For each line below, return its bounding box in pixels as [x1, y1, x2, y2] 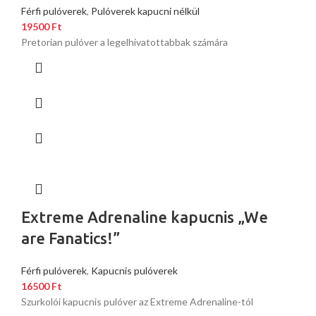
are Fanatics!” [21, 229, 120, 248]
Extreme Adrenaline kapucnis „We [21, 208, 268, 226]
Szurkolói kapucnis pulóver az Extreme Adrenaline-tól [21, 296, 253, 308]
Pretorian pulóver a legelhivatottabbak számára [21, 36, 228, 49]
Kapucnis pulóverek [91, 265, 178, 277]
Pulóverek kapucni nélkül [91, 5, 200, 18]
